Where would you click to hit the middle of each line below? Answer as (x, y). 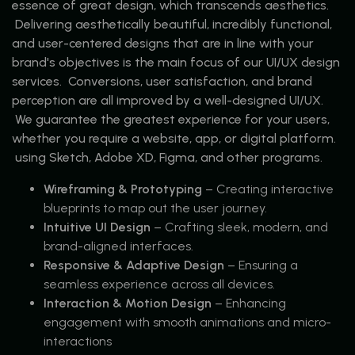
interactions (78, 341)
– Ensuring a (261, 265)
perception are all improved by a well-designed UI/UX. (168, 100)
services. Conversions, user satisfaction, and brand (162, 81)
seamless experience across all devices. (159, 284)
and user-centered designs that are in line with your (163, 43)
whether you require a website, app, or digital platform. (174, 138)
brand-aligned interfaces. (118, 246)
